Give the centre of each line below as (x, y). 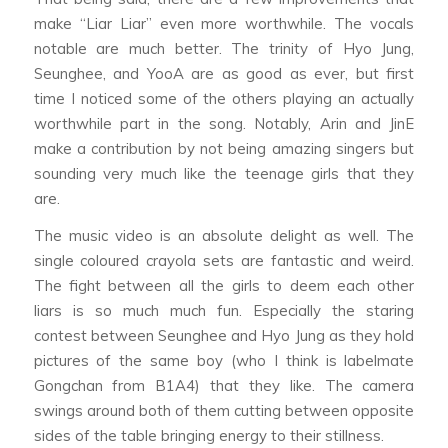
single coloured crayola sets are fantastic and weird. (224, 261)
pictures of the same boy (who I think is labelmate (224, 361)
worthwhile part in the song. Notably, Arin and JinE (224, 123)
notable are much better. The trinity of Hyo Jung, (224, 48)
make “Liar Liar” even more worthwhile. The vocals (224, 23)
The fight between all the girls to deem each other (224, 286)
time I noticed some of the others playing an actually (224, 98)
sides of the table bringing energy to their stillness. (208, 436)
